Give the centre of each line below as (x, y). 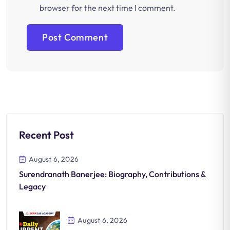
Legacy (32, 187)
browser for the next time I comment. (108, 8)
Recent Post (46, 135)
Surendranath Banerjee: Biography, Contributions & (113, 174)
